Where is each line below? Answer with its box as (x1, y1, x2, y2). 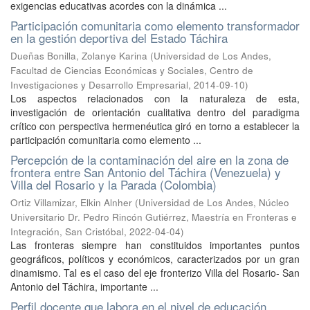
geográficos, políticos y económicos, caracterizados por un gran (10, 252, 300, 266)
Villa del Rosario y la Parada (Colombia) (10, 176, 217, 193)
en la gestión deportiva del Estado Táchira (10, 29, 228, 46)
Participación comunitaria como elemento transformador (10, 17, 300, 34)
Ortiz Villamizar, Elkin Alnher (10, 196, 132, 209)
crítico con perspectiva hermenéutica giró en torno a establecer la (10, 119, 300, 133)
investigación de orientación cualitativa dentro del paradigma (10, 105, 300, 119)
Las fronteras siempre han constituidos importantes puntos (10, 238, 300, 252)
